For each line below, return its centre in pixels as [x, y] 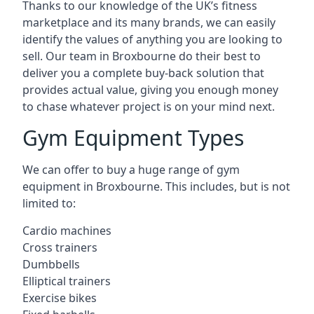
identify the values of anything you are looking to [152, 39]
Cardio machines [67, 231]
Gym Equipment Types [133, 138]
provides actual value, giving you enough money [150, 90]
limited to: [49, 203]
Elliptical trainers [67, 281]
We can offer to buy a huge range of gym [131, 170]
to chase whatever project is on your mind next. [149, 107]
